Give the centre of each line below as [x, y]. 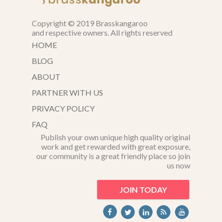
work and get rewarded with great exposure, [116, 146]
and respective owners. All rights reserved [102, 32]
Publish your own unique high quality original [115, 137]
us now [179, 165]
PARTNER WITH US [67, 92]
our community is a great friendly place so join [113, 156]
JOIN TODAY [143, 189]
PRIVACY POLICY [63, 108]
